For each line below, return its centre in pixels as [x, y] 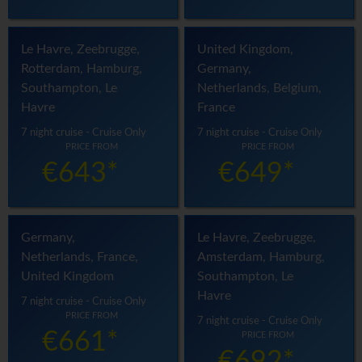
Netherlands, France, [80, 257]
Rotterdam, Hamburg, [82, 69]
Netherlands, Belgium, [260, 88]
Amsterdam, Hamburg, [261, 257]
